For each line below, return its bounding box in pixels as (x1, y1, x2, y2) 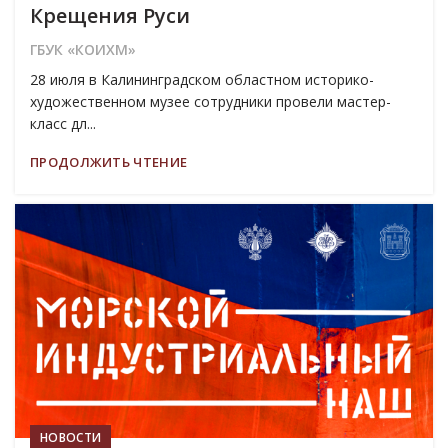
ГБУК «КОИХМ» (30, 39, 136, 59)
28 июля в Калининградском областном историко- (30, 69, 374, 89)
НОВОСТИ (40, 428, 102, 446)
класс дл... (30, 113, 96, 133)
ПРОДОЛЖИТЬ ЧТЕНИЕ (30, 152, 188, 171)
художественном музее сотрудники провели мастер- (30, 91, 391, 111)
